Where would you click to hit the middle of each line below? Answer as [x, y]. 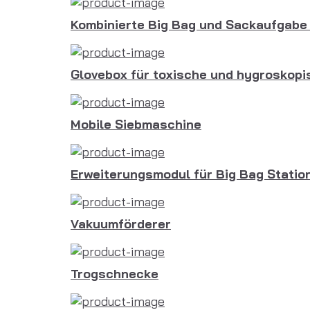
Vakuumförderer [121, 224]
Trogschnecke [115, 274]
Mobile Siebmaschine [136, 125]
